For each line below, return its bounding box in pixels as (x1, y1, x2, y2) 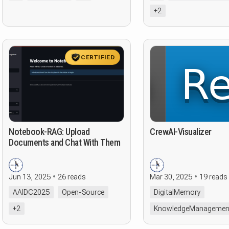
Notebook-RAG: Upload (9, 126, 89, 137)
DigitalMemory (154, 188, 200, 196)
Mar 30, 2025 (150, 173, 192, 181)
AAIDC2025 (13, 188, 50, 196)
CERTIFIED (81, 53, 114, 61)
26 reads (58, 173, 85, 181)
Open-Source (62, 188, 104, 196)
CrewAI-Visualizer (150, 126, 212, 137)
